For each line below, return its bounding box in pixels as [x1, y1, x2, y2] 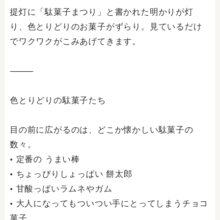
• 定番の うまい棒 [10, 154, 80, 165]
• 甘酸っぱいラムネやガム [10, 184, 112, 194]
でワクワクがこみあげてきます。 [10, 36, 141, 47]
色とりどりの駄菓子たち [10, 95, 106, 106]
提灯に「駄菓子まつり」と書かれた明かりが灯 [10, 7, 193, 17]
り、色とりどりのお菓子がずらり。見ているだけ [10, 22, 202, 32]
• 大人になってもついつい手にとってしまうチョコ [10, 198, 209, 209]
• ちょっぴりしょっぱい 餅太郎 [10, 169, 133, 179]
